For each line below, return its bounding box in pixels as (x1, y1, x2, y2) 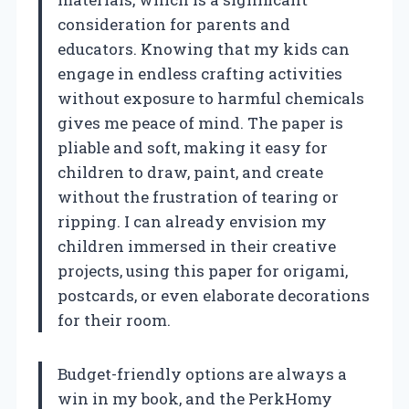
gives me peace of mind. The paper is (58, 111, 343, 133)
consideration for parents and (58, 13, 290, 35)
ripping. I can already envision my (58, 210, 327, 232)
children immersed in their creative (58, 235, 336, 257)
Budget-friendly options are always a (58, 362, 347, 384)
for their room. (58, 309, 171, 330)
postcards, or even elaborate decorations (58, 284, 370, 306)
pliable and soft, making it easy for (58, 136, 328, 158)
